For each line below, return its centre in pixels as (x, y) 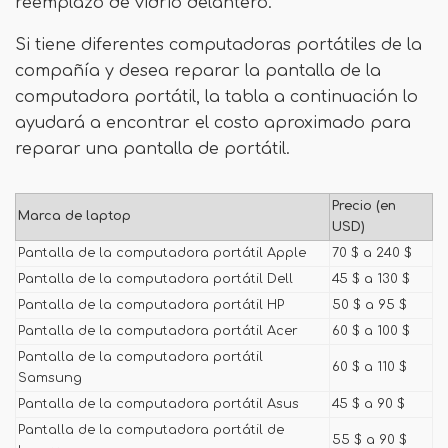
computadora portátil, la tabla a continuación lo (216, 97)
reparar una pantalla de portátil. (152, 149)
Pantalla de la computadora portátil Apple (162, 253)
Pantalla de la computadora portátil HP (151, 305)
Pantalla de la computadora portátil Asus (158, 404)
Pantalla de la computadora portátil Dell (155, 279)
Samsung (50, 378)
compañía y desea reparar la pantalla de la (198, 71)
